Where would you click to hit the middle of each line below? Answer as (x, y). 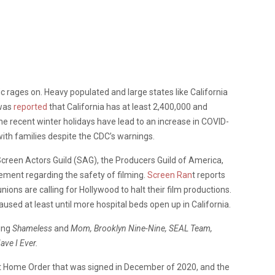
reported (30, 107)
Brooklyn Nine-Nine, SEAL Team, (153, 228)
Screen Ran (170, 175)
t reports (209, 175)
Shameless (32, 228)
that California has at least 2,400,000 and (127, 107)
